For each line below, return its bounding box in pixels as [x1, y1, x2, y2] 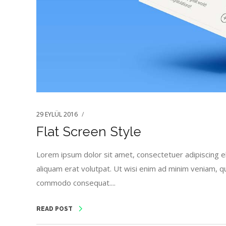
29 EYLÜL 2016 [36, 110, 78, 119]
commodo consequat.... [36, 178, 116, 188]
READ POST [36, 205, 73, 212]
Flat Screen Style [36, 124, 141, 140]
